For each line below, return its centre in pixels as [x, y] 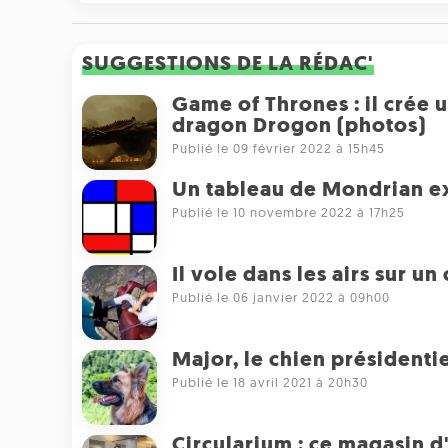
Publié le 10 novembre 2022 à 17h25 [288, 213]
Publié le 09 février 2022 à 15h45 [278, 149]
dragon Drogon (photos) [299, 126]
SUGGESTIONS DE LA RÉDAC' [228, 64]
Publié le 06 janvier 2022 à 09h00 [281, 298]
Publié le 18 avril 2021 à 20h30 [270, 383]
